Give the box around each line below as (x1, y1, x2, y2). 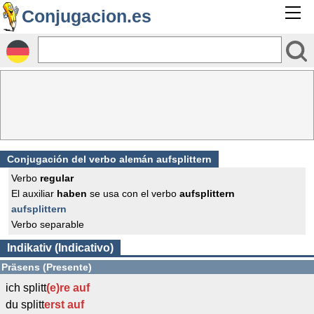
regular (40, 172, 74, 184)
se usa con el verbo (87, 188, 179, 199)
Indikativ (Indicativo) (7, 242, 114, 254)
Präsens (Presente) (1, 261, 92, 273)
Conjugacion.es (22, 6, 151, 26)
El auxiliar (11, 188, 57, 199)
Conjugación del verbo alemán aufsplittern (7, 153, 212, 165)
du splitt (6, 299, 44, 310)
